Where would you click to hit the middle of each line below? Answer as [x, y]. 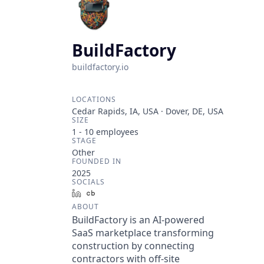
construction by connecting [133, 246]
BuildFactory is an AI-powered [138, 220]
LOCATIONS [94, 99]
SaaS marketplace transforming [143, 233]
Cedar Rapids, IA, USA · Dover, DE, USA [148, 111]
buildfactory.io [100, 67]
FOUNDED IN [97, 161]
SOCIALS [88, 182]
